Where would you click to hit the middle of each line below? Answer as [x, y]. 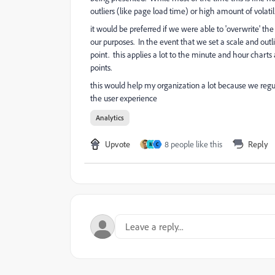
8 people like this [193, 144]
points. [101, 68]
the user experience [124, 98]
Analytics [110, 118]
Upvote [118, 144]
